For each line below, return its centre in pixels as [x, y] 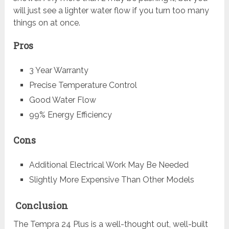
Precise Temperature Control [83, 85]
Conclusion [41, 205]
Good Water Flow [62, 100]
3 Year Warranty [59, 71]
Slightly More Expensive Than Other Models [111, 180]
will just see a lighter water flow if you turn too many [111, 11]
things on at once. [47, 23]
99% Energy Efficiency [70, 115]
